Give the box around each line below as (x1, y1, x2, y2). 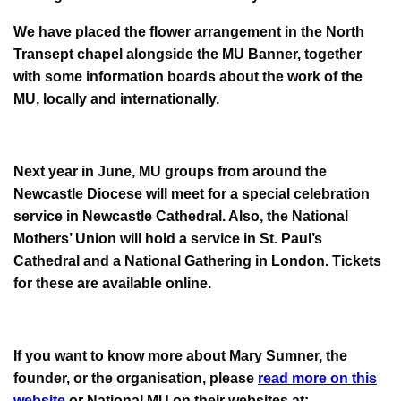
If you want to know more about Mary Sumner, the (13, 347, 347, 363)
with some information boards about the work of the (13, 68, 363, 84)
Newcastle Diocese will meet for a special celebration (13, 185, 370, 201)
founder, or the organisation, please (13, 370, 258, 386)
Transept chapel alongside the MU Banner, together (13, 46, 362, 62)
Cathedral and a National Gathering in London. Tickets (13, 252, 381, 269)
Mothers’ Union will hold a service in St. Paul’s (13, 230, 322, 246)
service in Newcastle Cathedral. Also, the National (13, 208, 348, 224)
